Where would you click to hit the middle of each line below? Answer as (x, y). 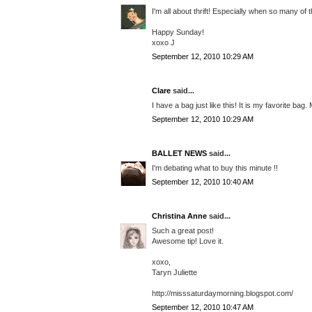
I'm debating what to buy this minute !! (215, 167)
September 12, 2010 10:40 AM (203, 182)
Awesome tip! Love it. (188, 241)
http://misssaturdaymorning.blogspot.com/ (223, 293)
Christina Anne (179, 216)
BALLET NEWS (179, 154)
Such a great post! (183, 230)
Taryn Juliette (174, 272)
